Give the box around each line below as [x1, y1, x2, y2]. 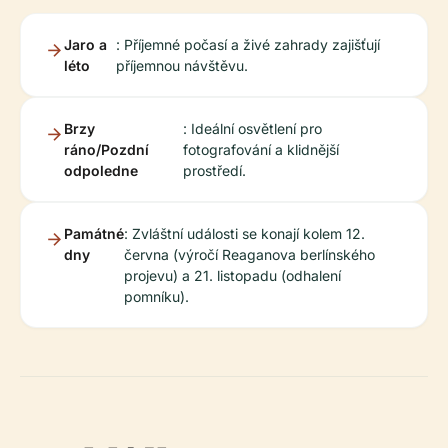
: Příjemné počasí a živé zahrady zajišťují [116, 36, 381, 53]
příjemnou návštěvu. [116, 57, 249, 74]
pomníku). [124, 288, 189, 305]
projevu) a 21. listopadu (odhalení [124, 267, 341, 284]
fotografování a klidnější [183, 141, 340, 158]
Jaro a [64, 36, 107, 53]
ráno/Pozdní [64, 141, 149, 158]
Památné [64, 225, 124, 242]
